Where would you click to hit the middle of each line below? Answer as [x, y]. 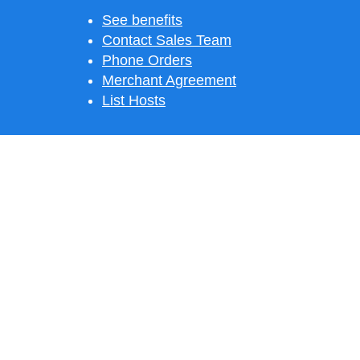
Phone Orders [147, 60]
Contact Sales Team [167, 40]
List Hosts [134, 100]
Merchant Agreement [169, 80]
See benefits [142, 20]
